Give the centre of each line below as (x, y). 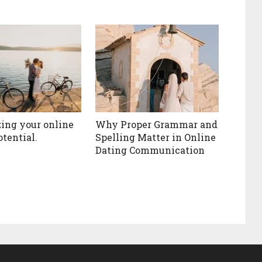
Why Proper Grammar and (157, 125)
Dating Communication (150, 150)
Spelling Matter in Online (156, 137)
